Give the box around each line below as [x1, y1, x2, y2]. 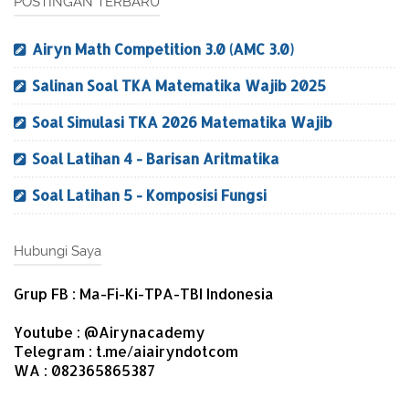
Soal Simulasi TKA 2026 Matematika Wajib [32, 111, 332, 131]
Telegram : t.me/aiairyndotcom [14, 341, 238, 361]
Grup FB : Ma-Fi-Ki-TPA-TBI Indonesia [14, 283, 274, 303]
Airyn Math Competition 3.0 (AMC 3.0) [32, 38, 294, 58]
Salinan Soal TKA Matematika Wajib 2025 [32, 75, 326, 95]
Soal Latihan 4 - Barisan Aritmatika [32, 148, 279, 168]
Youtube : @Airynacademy [14, 321, 205, 341]
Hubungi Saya [14, 242, 101, 259]
